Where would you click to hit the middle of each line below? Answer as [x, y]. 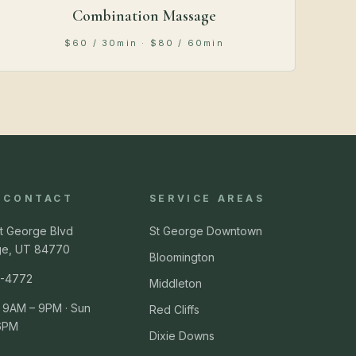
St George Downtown [205, 231]
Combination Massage [144, 16]
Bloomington [182, 257]
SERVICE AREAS [207, 199]
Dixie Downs [182, 336]
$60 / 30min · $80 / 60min [144, 43]
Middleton [175, 284]
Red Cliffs [174, 310]
